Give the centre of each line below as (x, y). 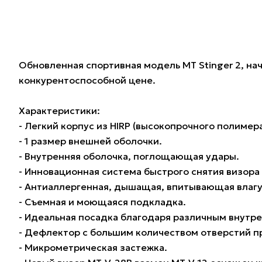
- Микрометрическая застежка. (93, 248)
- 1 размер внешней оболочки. (90, 141)
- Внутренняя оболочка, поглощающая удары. (129, 156)
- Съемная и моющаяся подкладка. (102, 202)
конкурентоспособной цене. (87, 80)
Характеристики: (59, 111)
